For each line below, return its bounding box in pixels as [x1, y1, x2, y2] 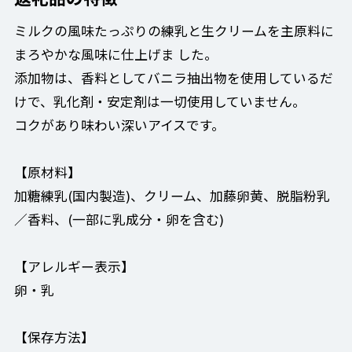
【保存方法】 [13, 328, 94, 347]
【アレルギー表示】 [13, 257, 134, 277]
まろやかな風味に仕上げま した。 [13, 45, 218, 64]
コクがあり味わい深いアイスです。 [13, 115, 225, 135]
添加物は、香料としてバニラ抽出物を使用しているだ [13, 68, 333, 88]
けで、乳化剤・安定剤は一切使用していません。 [13, 92, 306, 112]
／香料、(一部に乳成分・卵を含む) [13, 210, 224, 229]
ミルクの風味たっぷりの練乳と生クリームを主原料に [13, 21, 334, 41]
